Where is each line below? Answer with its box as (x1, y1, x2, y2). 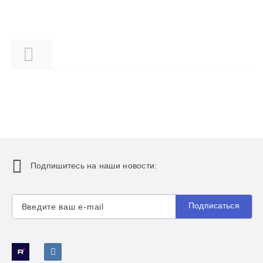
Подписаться (188, 201, 240, 211)
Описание (50, 49, 97, 60)
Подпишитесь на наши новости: (30, 161, 157, 171)
